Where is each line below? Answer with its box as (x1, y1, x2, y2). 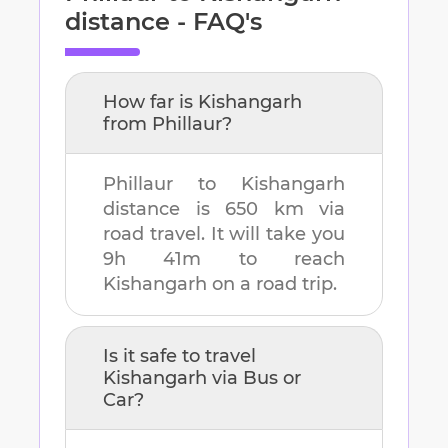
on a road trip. (212, 273, 337, 296)
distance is (103, 198, 225, 221)
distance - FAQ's (65, 7, 262, 37)
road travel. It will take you (103, 223, 345, 246)
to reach (201, 248, 346, 271)
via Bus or (207, 367, 301, 390)
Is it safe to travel (103, 345, 256, 368)
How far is (103, 91, 198, 114)
